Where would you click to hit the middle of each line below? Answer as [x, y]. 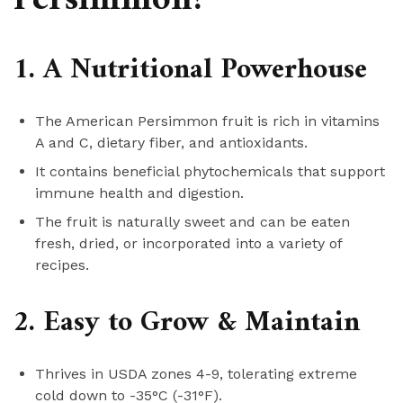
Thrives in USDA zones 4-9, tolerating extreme [196, 373]
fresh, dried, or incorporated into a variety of [188, 243]
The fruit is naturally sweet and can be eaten [193, 221]
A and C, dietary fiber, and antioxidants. [171, 142]
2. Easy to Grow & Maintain [187, 322]
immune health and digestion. [139, 193]
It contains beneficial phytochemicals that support [210, 171]
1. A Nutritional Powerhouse [190, 70]
